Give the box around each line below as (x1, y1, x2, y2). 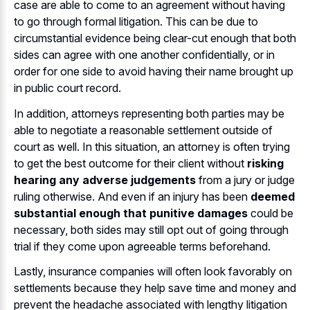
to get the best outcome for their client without (14, 156, 247, 170)
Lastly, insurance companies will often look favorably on (14, 264, 292, 279)
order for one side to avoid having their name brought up (14, 64, 293, 79)
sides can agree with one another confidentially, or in (14, 48, 275, 62)
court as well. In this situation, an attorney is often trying (14, 139, 290, 154)
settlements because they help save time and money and (14, 281, 296, 295)
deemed (250, 189, 295, 203)
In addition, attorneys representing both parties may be (14, 106, 284, 120)
